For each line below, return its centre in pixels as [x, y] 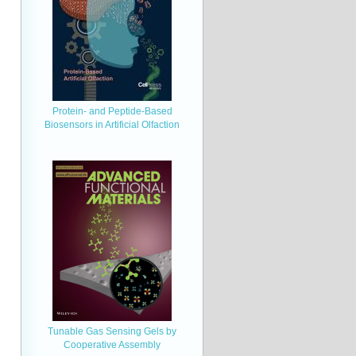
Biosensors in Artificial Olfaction [112, 124]
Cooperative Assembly [112, 344]
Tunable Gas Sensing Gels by [112, 331]
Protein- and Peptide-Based [112, 111]
